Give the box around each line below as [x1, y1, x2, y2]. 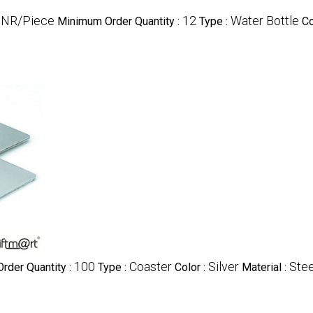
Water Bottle [231, 13, 299, 28]
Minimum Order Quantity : [57, 14, 182, 28]
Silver [208, 259, 239, 274]
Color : [175, 260, 208, 274]
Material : [242, 260, 289, 274]
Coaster [129, 259, 172, 274]
